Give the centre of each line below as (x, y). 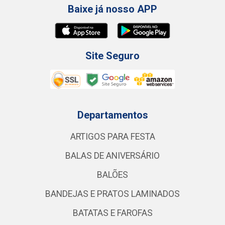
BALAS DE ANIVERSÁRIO (113, 156)
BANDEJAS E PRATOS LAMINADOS (113, 194)
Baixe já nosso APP (113, 9)
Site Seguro (113, 56)
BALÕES (113, 175)
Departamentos (113, 115)
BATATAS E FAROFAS (113, 213)
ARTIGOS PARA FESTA (113, 137)
